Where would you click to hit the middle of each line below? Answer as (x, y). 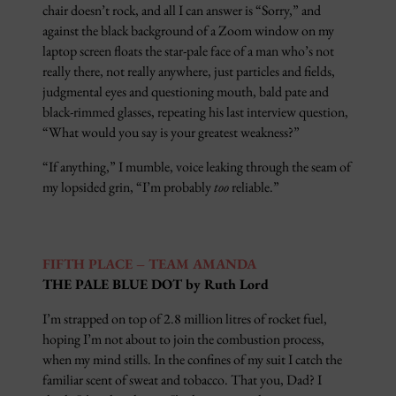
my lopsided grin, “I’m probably (128, 187)
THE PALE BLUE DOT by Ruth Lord (156, 284)
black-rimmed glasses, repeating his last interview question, (195, 112)
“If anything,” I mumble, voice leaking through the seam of (197, 167)
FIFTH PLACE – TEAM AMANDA (149, 264)
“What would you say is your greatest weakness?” (171, 133)
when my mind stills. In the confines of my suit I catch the (192, 359)
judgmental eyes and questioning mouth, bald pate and (186, 92)
